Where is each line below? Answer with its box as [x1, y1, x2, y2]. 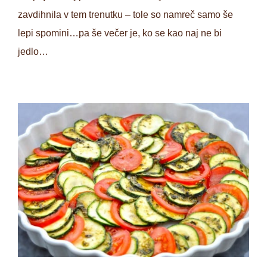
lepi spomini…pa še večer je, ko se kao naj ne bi [18, 28, 222, 39]
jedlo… [18, 46, 48, 57]
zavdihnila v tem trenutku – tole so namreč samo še [18, 10, 233, 20]
